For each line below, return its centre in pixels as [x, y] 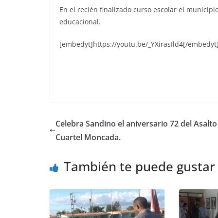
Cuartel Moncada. [88, 137]
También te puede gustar [139, 166]
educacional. [80, 22]
